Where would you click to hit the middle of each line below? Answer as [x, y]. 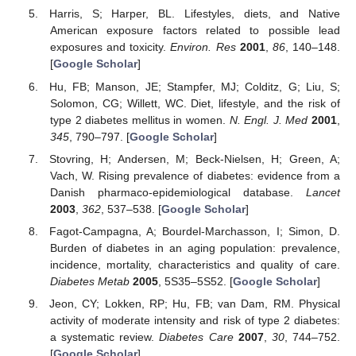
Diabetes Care [196, 337]
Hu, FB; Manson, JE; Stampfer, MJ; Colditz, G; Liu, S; [195, 86]
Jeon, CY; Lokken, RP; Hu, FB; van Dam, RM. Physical [195, 303]
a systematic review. [104, 337]
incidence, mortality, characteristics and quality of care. [195, 264]
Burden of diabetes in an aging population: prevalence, [195, 248]
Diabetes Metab [89, 281]
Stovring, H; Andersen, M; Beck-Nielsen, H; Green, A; [195, 159]
